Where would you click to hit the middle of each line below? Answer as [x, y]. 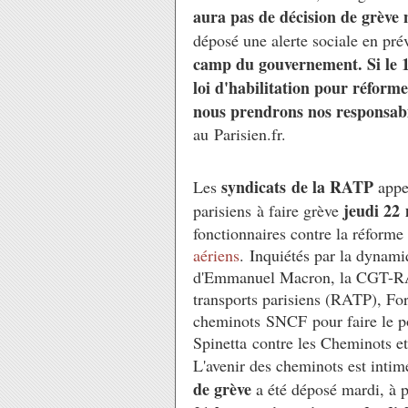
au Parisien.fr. [242, 134]
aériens [216, 255]
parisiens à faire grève [268, 210]
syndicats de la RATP [300, 187]
